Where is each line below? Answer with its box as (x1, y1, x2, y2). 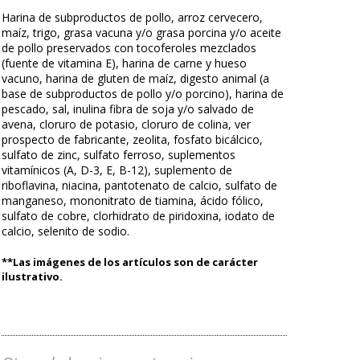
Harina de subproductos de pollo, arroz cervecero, (2, 9, 263, 25)
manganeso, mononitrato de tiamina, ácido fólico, (2, 192, 264, 208)
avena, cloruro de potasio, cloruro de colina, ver (2, 116, 251, 132)
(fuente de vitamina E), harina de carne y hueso (2, 55, 247, 71)
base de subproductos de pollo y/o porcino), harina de (2, 85, 284, 101)
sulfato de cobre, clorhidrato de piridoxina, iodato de (2, 207, 275, 223)
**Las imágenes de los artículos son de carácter (2, 254, 258, 269)
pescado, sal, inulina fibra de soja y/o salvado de (2, 100, 254, 117)
